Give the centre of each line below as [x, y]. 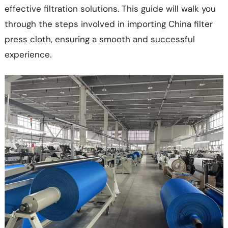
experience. [28, 54]
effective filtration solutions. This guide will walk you [110, 8]
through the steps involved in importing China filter [108, 24]
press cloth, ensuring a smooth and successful [99, 39]
